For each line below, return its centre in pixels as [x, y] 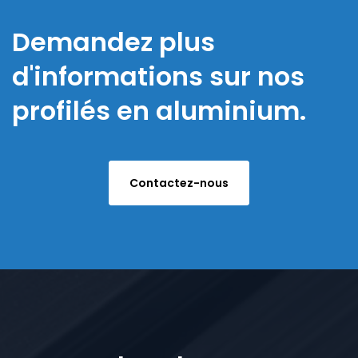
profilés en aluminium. [159, 110]
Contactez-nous [179, 183]
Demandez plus [113, 42]
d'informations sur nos [158, 76]
